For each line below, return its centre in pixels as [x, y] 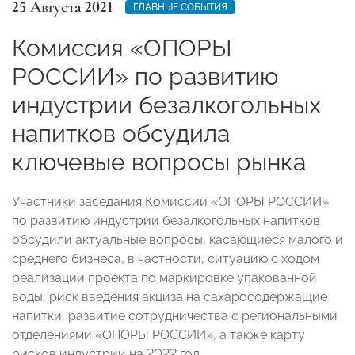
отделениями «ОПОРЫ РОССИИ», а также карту [158, 334]
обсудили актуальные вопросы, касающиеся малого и [177, 239]
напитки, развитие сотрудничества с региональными [175, 315]
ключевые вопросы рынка [159, 162]
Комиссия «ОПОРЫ [122, 48]
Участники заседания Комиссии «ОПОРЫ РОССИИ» [170, 201]
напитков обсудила [121, 133]
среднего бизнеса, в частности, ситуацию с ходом [166, 258]
